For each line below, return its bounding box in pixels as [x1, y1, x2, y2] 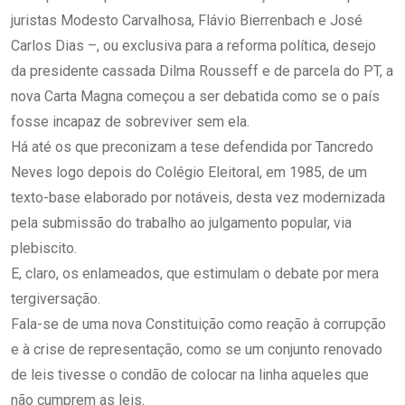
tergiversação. [11, 290, 100, 308]
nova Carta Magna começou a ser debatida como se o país [11, 88, 380, 106]
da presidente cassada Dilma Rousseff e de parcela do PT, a [11, 62, 393, 80]
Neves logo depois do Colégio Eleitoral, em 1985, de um [11, 164, 367, 182]
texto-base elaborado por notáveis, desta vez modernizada [11, 189, 385, 207]
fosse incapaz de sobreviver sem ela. [11, 113, 250, 131]
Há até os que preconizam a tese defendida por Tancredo [11, 138, 373, 156]
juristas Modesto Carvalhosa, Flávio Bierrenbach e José [11, 12, 363, 30]
